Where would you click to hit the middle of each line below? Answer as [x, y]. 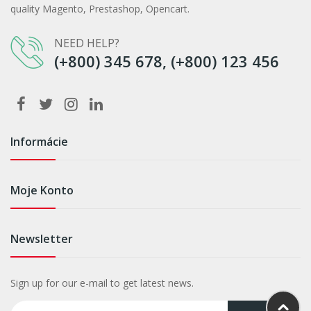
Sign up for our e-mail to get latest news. [102, 283]
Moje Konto [42, 190]
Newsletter [42, 238]
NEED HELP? [87, 43]
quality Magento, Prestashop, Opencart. [100, 8]
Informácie [39, 141]
